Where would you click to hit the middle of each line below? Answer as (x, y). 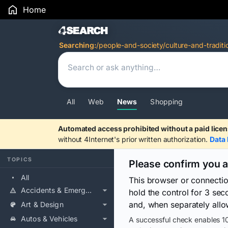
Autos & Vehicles (49, 219)
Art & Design (42, 204)
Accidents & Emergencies (89, 190)
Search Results (110, 32)
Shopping (167, 102)
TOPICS (20, 160)
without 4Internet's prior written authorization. (134, 139)
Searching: (78, 45)
